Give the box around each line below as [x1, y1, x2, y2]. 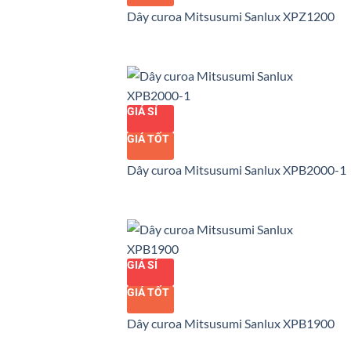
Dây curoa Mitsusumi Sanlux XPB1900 [127, 315, 335, 331]
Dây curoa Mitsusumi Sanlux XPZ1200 [127, 9, 335, 24]
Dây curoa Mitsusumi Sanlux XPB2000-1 [127, 162, 346, 178]
